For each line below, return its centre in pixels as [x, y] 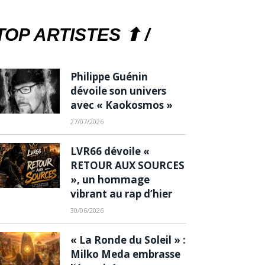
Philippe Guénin [109, 77]
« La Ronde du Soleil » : [128, 240]
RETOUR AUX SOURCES [127, 166]
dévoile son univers [118, 91]
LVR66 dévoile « [110, 151]
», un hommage [110, 180]
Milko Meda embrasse [125, 254]
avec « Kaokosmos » [122, 105]
